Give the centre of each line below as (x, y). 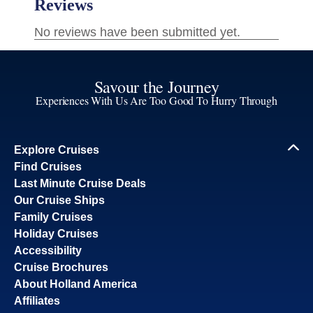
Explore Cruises (57, 150)
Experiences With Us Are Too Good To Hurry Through (156, 100)
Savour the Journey (156, 86)
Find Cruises (48, 166)
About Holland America (75, 284)
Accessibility (48, 250)
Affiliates (37, 300)
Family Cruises (53, 217)
